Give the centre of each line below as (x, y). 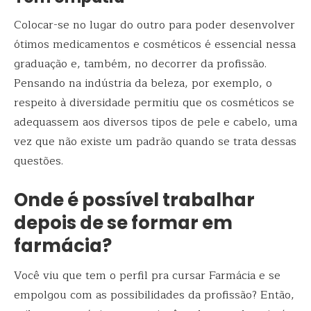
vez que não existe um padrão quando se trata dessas (155, 142)
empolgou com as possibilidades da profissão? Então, (154, 295)
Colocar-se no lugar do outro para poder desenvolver (154, 25)
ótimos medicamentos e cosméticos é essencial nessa (155, 45)
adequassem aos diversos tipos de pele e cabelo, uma (155, 123)
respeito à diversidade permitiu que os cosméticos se (154, 103)
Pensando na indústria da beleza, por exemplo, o (143, 84)
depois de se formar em (123, 222)
